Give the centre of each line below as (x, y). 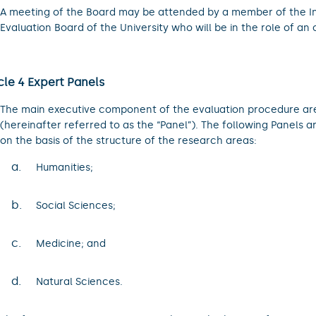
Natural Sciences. (79, 282)
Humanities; (64, 168)
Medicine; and (71, 244)
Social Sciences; (75, 206)
